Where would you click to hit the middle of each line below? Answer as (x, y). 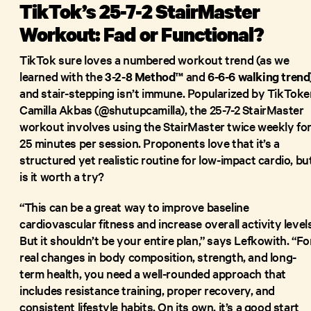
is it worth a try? (62, 176)
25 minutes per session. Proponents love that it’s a (150, 142)
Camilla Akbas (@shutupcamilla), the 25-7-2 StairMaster (162, 109)
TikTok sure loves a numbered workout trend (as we (154, 59)
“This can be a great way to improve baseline (134, 206)
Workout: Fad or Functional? (142, 34)
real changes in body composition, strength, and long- (158, 256)
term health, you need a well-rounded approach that (153, 273)
